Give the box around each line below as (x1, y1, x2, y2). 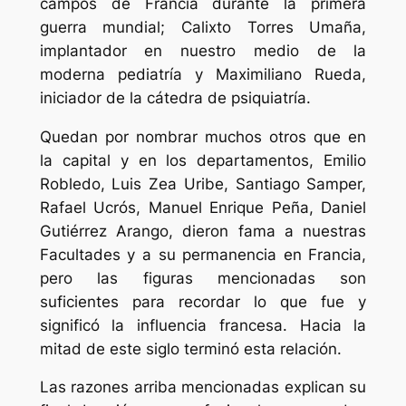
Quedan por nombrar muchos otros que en (39, 127, 367, 146)
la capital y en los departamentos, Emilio (39, 150, 367, 169)
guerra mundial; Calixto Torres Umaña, (39, 17, 367, 36)
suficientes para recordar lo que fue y (39, 292, 367, 311)
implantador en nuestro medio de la (39, 41, 367, 60)
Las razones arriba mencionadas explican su (39, 378, 367, 397)
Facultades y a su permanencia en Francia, (39, 245, 367, 264)
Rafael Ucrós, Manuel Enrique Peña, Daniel (39, 198, 367, 217)
